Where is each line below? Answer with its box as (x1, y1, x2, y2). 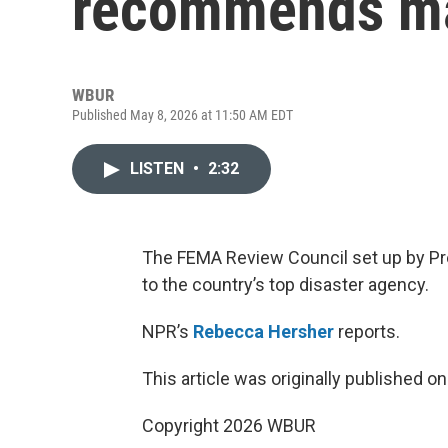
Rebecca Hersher (193, 321, 334, 342)
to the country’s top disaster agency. (142, 274, 429, 295)
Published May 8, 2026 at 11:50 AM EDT (72, 107, 293, 123)
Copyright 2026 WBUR (142, 415, 316, 436)
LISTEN (130, 159, 188, 178)
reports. (334, 321, 400, 342)
